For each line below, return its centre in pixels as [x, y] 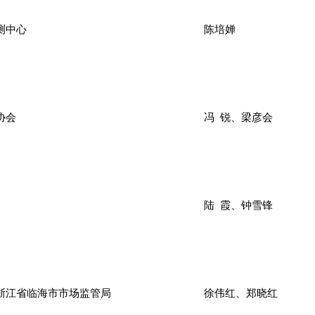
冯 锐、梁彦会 [238, 117]
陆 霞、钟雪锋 [238, 205]
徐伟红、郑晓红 [241, 293]
